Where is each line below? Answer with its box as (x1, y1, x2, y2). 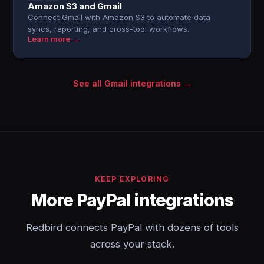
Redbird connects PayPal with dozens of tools (25, 222, 239, 233)
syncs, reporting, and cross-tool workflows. (28, 24, 190, 34)
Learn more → (28, 35, 80, 44)
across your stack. (90, 238, 174, 250)
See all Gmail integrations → (72, 78, 192, 88)
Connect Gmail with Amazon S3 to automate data (28, 12, 211, 22)
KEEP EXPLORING (94, 174, 170, 183)
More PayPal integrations (30, 190, 234, 210)
